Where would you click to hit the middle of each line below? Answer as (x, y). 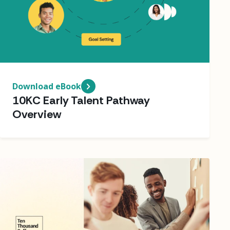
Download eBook (47, 86)
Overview (37, 114)
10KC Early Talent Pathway (81, 100)
